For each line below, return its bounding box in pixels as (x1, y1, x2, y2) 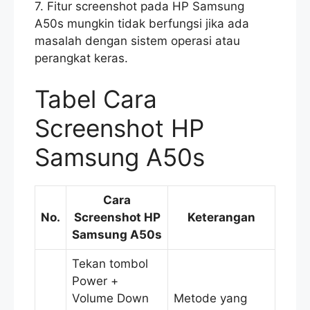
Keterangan (188, 210, 255, 225)
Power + (72, 274, 118, 289)
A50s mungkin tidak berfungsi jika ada (35, 16, 249, 30)
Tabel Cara (35, 84, 157, 114)
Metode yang (174, 291, 247, 306)
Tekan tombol (72, 257, 148, 271)
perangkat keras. (35, 51, 128, 65)
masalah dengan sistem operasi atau (35, 33, 240, 48)
